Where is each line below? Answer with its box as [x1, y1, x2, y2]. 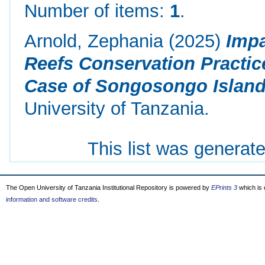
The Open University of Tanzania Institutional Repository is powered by [6, 184, 211, 191]
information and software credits [6, 196, 98, 203]
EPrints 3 [211, 184, 237, 191]
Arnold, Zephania [24, 31, 164, 51]
